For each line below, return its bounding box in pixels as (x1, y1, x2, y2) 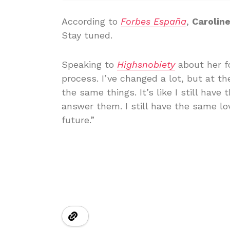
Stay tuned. (62, 30, 112, 41)
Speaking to (62, 59, 117, 70)
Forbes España (121, 16, 186, 27)
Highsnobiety (117, 59, 175, 70)
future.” (62, 114, 94, 126)
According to (62, 16, 121, 27)
